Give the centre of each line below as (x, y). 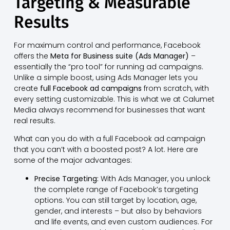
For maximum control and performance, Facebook (107, 45)
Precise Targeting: (66, 178)
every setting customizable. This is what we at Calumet (114, 99)
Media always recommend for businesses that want (109, 110)
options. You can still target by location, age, (115, 200)
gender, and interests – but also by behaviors (118, 211)
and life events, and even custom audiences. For (123, 222)
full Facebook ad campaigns (91, 88)
